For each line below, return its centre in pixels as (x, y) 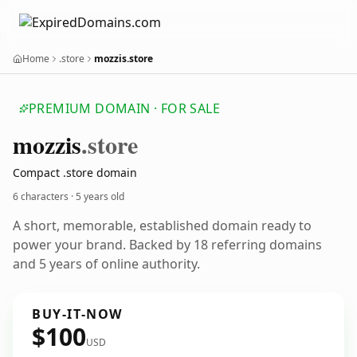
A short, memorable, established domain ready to (162, 226)
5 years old (100, 196)
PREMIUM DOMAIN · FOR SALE (124, 108)
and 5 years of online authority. (106, 264)
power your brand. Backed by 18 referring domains (167, 245)
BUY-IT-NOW (77, 314)
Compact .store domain (75, 173)
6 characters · (44, 196)
